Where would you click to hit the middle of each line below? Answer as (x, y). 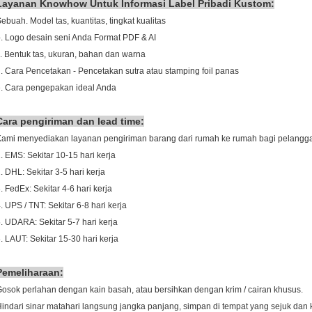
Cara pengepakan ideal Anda (61, 88)
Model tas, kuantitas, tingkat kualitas (98, 21)
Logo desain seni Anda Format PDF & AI (80, 38)
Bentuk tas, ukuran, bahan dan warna (75, 54)
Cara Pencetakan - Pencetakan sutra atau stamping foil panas (122, 71)
